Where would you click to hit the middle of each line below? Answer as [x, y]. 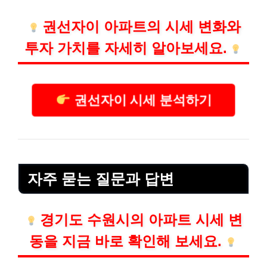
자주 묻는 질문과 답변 [101, 178]
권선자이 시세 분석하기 [141, 100]
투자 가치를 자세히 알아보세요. [125, 48]
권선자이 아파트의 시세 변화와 [141, 26]
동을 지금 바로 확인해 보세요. [126, 241]
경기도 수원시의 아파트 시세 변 [142, 220]
